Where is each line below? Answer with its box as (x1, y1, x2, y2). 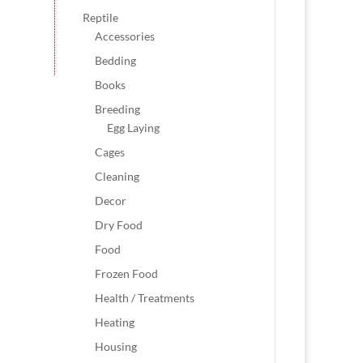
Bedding (95, 53, 137, 67)
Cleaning (95, 169, 140, 183)
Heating (95, 315, 135, 329)
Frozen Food (95, 267, 159, 280)
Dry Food (95, 218, 143, 232)
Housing (95, 340, 138, 353)
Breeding (95, 102, 141, 116)
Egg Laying (107, 121, 160, 135)
